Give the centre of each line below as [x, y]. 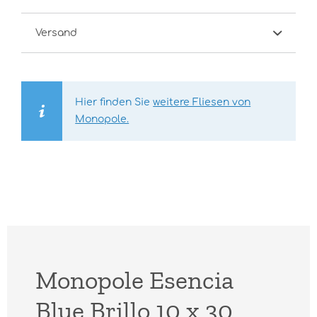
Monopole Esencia [134, 280]
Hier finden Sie [114, 102]
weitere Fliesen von [202, 102]
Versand [56, 33]
